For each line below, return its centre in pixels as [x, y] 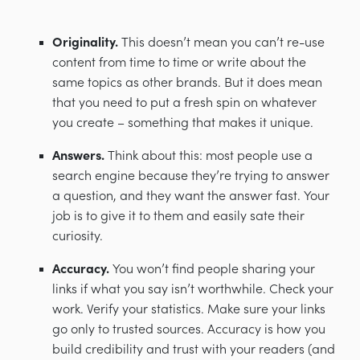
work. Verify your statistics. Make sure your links [189, 309]
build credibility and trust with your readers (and [194, 349]
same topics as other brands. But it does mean [187, 82]
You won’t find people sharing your [212, 269]
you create [85, 123]
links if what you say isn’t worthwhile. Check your [193, 289]
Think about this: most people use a [209, 155]
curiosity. [78, 236]
